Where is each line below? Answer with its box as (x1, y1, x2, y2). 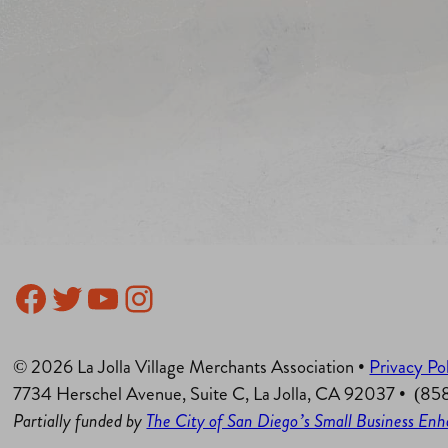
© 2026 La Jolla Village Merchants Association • (13, 353, 370, 381)
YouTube (84, 271, 198, 324)
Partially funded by (13, 407, 147, 435)
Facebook (12, 271, 145, 324)
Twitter (48, 271, 147, 324)
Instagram (120, 271, 260, 324)
